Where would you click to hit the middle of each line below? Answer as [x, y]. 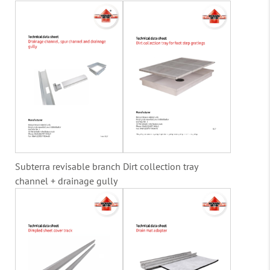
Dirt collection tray [161, 166]
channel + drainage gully [66, 181]
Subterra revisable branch [68, 166]
